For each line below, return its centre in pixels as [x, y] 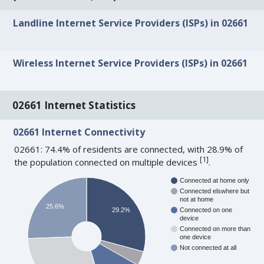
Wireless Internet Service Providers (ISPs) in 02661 [131, 63]
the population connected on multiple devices [107, 162]
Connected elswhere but [215, 191]
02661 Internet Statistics [74, 105]
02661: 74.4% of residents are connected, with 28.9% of [129, 149]
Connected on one [206, 210]
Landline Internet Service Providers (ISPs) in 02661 [131, 23]
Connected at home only [215, 181]
